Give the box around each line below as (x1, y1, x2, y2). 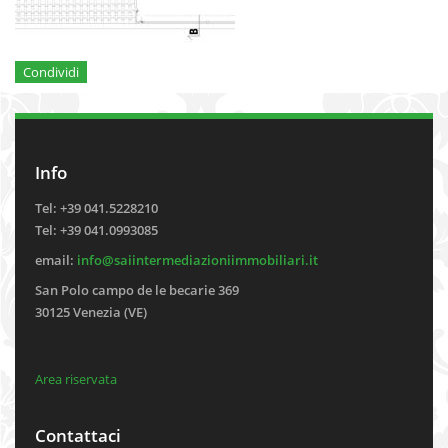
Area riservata (35, 369, 117, 388)
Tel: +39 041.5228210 (35, 198, 158, 217)
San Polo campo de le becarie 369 (35, 280, 239, 299)
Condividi (23, 62, 79, 81)
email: (35, 250, 77, 269)
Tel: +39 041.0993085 (35, 220, 158, 239)
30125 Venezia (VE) (35, 302, 147, 321)
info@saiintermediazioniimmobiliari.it (77, 250, 318, 269)
